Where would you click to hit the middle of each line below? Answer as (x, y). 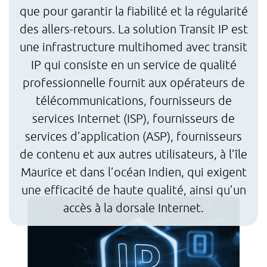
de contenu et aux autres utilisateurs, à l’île (133, 154)
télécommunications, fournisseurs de (133, 100)
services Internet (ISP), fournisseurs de (133, 118)
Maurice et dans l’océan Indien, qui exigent (133, 172)
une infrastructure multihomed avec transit (133, 47)
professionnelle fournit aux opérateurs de (133, 83)
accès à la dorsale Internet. (133, 208)
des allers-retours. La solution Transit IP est (133, 29)
